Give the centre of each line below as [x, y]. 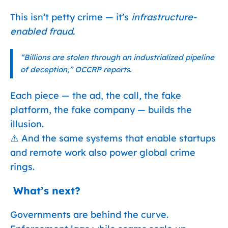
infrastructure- [164, 17]
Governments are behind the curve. [89, 215]
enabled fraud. [42, 31]
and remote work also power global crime [103, 152]
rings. [22, 167]
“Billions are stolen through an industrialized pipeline [117, 57]
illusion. [27, 124]
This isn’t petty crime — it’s [71, 17]
